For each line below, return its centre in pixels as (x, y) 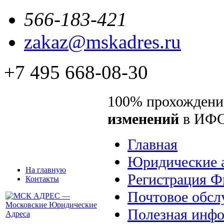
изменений (143, 119)
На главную (46, 170)
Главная (152, 144)
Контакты (42, 179)
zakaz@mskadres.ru (102, 42)
